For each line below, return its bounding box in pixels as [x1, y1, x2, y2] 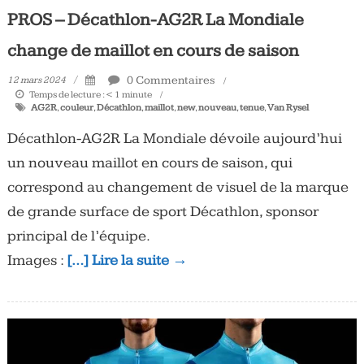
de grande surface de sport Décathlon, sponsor [6, 201, 318, 221]
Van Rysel [266, 101, 309, 114]
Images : [6, 250, 67, 270]
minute [121, 88, 152, 101]
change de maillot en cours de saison [6, 39, 299, 62]
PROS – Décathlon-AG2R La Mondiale [6, 8, 304, 31]
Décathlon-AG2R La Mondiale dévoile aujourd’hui [6, 128, 342, 148]
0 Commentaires [123, 72, 215, 87]
